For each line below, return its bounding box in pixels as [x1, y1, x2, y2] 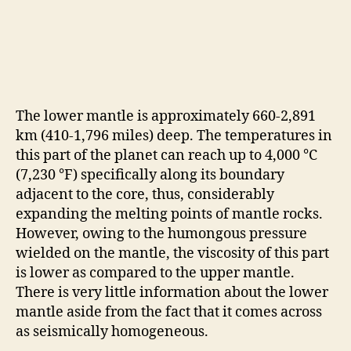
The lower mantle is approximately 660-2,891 [16, 107, 316, 125]
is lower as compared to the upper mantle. [16, 263, 295, 282]
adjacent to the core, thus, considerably [16, 185, 274, 204]
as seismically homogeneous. [16, 322, 208, 341]
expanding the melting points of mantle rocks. [16, 204, 323, 223]
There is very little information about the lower [16, 283, 328, 302]
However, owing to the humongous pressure [16, 224, 307, 243]
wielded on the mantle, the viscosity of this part [16, 244, 329, 262]
